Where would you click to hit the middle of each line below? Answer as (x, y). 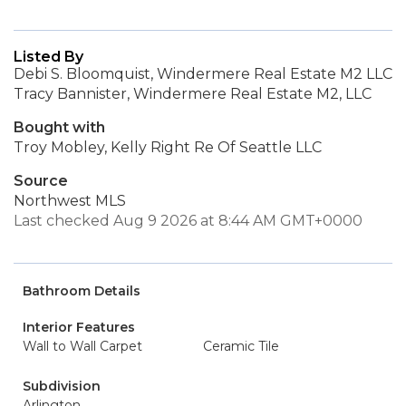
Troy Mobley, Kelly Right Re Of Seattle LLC (168, 147)
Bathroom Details (82, 291)
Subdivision (62, 386)
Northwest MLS (70, 201)
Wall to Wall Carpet (82, 346)
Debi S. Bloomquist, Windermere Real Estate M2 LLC (203, 74)
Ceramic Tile (241, 346)
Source (41, 181)
